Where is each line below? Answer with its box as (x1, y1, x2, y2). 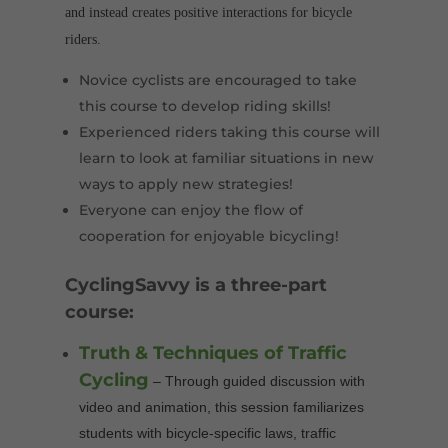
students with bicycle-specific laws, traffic (78, 425, 336, 442)
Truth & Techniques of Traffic (78, 342, 347, 365)
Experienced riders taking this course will (78, 123, 380, 142)
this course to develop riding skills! (78, 97, 331, 116)
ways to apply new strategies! (78, 175, 293, 194)
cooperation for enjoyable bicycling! (78, 227, 339, 246)
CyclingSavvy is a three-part (64, 274, 327, 297)
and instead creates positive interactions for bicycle (64, 5, 352, 21)
